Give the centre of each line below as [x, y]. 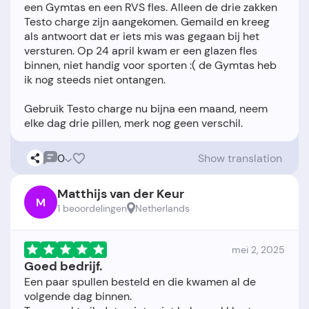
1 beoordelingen [92, 209]
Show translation [240, 158]
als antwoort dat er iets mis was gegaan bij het [142, 37]
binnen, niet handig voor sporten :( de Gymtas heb [150, 66]
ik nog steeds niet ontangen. [95, 80]
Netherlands [162, 209]
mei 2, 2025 [258, 250]
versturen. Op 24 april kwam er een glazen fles [141, 51]
